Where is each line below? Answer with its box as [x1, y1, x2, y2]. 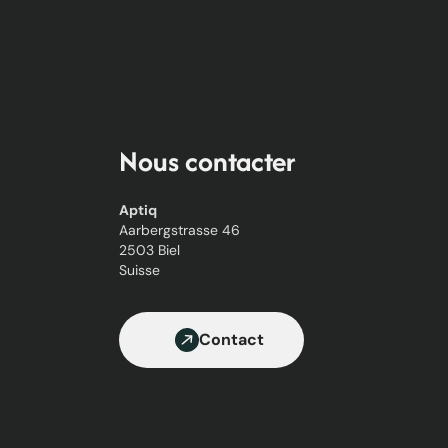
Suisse [118, 260, 160, 279]
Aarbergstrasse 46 [118, 220, 240, 239]
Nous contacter [118, 140, 296, 181]
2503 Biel [118, 240, 180, 259]
